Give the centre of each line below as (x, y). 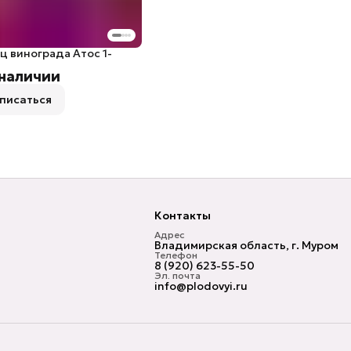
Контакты (183, 216)
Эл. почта (177, 276)
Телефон (176, 255)
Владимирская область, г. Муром (246, 246)
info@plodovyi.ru (201, 286)
